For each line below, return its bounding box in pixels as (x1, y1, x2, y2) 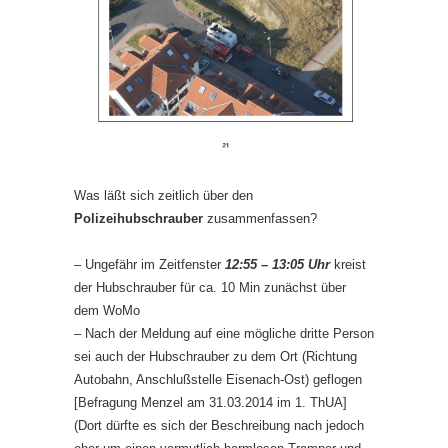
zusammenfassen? (203, 210, 317, 226)
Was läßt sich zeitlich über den (74, 187, 253, 203)
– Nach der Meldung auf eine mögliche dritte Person (74, 325, 374, 341)
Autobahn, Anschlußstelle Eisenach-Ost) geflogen (74, 371, 362, 387)
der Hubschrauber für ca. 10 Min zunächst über (74, 279, 346, 295)
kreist (330, 256, 366, 272)
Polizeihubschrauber (74, 210, 203, 226)
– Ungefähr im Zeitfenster (74, 256, 225, 272)
